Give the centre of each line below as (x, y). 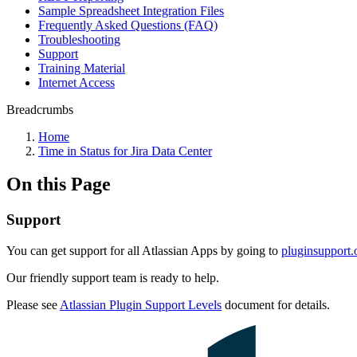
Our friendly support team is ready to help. (113, 278)
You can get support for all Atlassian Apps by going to (144, 251)
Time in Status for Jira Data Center (125, 151)
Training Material (82, 68)
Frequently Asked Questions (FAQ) (128, 25)
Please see (33, 305)
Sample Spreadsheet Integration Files (131, 10)
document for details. (276, 305)
